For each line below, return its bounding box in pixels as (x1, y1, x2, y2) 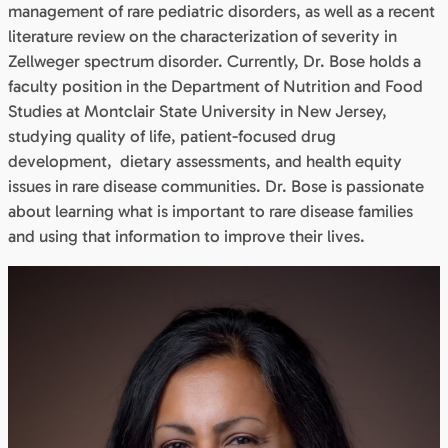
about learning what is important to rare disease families (8, 200, 413, 221)
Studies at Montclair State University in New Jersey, (8, 100, 387, 121)
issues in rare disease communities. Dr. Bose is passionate (8, 175, 424, 196)
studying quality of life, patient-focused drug (8, 125, 336, 146)
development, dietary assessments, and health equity (8, 150, 402, 171)
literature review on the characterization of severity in (8, 25, 397, 46)
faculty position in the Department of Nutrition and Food (8, 75, 423, 96)
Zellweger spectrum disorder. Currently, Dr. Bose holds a (8, 50, 421, 71)
